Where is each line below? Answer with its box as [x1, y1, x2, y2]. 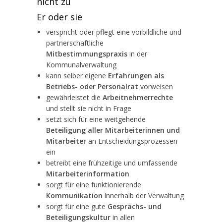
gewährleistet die [46, 93, 103, 102]
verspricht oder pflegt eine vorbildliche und [46, 27, 181, 37]
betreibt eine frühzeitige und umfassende [46, 158, 177, 167]
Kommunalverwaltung [46, 60, 116, 69]
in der [129, 49, 147, 58]
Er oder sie [37, 11, 82, 23]
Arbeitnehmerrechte [103, 93, 173, 102]
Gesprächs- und [108, 202, 162, 211]
